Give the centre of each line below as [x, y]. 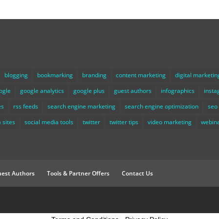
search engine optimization [162, 107]
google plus [89, 91]
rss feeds [26, 107]
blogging [16, 75]
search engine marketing [82, 107]
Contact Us [138, 174]
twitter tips [124, 122]
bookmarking [55, 75]
